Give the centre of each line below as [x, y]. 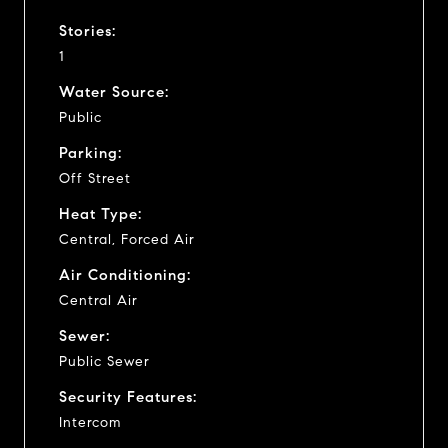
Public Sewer [104, 361]
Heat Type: [100, 213]
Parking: [90, 152]
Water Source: [114, 91]
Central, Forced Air [127, 239]
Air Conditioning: [125, 274]
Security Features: [128, 396]
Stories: [87, 30]
